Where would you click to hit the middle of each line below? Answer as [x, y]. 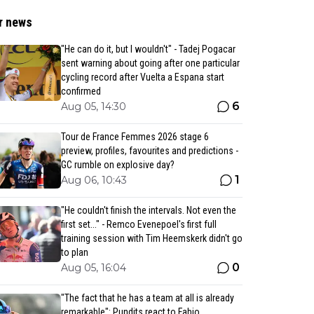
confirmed [81, 91]
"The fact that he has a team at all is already [147, 298]
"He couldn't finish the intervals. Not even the [148, 210]
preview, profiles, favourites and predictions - [149, 151]
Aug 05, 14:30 [93, 107]
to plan [74, 252]
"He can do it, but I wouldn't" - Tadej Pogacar [148, 49]
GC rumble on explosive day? [117, 165]
